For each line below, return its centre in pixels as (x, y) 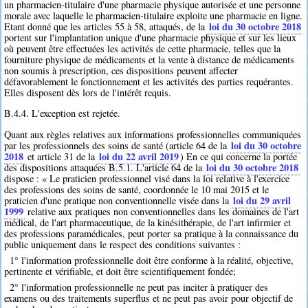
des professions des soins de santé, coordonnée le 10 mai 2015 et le (137, 189)
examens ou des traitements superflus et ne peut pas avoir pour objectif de (149, 298)
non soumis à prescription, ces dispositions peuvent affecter (121, 70)
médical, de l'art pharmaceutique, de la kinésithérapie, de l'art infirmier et (148, 222)
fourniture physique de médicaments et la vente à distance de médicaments (150, 59)
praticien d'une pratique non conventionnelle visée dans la (118, 200)
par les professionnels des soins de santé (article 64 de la (117, 145)
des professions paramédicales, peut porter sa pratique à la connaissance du (152, 233)
